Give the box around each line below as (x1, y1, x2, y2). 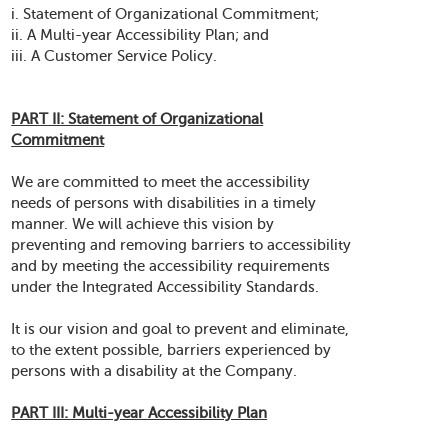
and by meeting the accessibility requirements (11, 258, 331, 274)
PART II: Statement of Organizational (11, 111, 264, 127)
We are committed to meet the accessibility (11, 174, 311, 190)
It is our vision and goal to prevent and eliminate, (11, 321, 350, 337)
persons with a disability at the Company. (11, 363, 298, 379)
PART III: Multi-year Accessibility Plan (11, 405, 268, 421)
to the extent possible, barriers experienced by (11, 342, 332, 358)
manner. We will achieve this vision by (11, 216, 275, 232)
